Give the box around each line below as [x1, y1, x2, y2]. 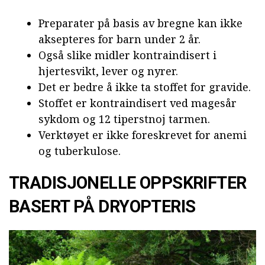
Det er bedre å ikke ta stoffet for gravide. [38, 80, 251, 95]
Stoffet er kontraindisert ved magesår [38, 96, 237, 111]
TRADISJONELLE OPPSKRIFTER [9, 173, 247, 193]
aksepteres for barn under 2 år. [38, 32, 201, 47]
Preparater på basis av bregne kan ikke [38, 16, 243, 31]
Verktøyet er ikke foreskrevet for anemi [38, 128, 247, 143]
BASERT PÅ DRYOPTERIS [9, 196, 196, 217]
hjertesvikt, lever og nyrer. [38, 64, 178, 79]
